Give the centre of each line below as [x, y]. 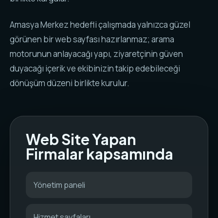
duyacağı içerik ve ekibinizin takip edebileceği [95, 68]
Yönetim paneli [59, 185]
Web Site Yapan [81, 139]
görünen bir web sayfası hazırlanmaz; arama [92, 39]
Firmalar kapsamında [100, 154]
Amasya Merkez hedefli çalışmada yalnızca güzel [100, 25]
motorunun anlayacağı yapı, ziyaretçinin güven [96, 54]
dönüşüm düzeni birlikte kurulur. [70, 83]
